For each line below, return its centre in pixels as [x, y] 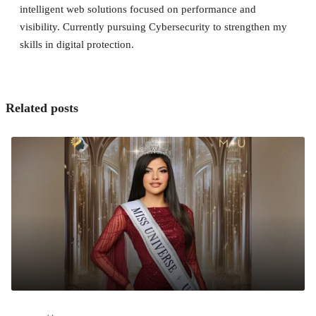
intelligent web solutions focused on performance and [138, 9]
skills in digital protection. [77, 44]
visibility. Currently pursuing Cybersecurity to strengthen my [153, 26]
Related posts [42, 108]
